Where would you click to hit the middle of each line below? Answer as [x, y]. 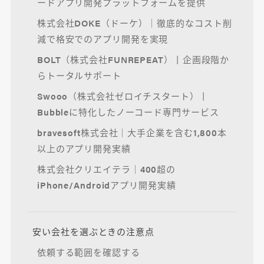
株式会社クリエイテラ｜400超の [106, 169]
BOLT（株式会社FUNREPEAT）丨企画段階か [133, 59]
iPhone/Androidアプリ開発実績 [106, 184]
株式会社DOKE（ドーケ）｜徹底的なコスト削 [134, 22]
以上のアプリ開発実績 [84, 148]
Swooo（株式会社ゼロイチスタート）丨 [123, 95]
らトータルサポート [79, 75]
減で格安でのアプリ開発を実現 [103, 38]
